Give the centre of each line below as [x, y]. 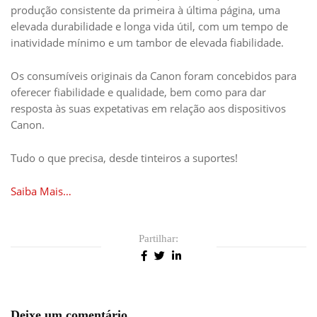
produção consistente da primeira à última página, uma [145, 10]
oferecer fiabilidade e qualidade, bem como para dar [138, 92]
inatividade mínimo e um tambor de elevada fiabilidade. [147, 43]
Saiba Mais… [41, 191]
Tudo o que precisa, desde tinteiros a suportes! [124, 158]
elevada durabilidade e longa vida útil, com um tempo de [149, 27]
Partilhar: [158, 239]
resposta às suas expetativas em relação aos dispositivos [148, 109]
